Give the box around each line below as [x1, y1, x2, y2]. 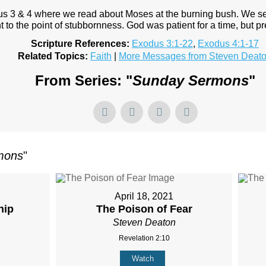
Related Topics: [18, 51, 88, 62]
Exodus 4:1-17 [198, 39, 259, 49]
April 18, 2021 [115, 191, 174, 202]
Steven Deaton [112, 217, 176, 228]
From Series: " [34, 72, 132, 89]
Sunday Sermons [132, 72, 249, 89]
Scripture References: [31, 39, 129, 49]
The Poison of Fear [96, 203, 192, 216]
